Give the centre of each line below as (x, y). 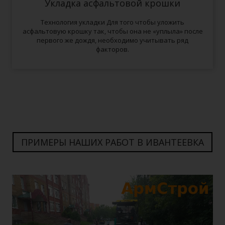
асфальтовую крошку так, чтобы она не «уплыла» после (113, 31)
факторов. (113, 49)
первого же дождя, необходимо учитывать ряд (113, 40)
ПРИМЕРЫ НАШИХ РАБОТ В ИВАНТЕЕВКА (113, 142)
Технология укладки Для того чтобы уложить (113, 22)
